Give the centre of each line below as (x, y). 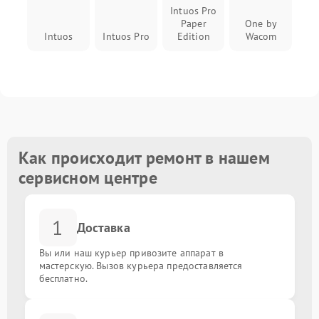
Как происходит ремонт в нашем (144, 158)
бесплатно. (63, 278)
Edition (193, 36)
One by (261, 23)
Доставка (103, 228)
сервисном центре (88, 178)
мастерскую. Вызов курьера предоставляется (141, 266)
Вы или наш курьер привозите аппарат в (131, 253)
